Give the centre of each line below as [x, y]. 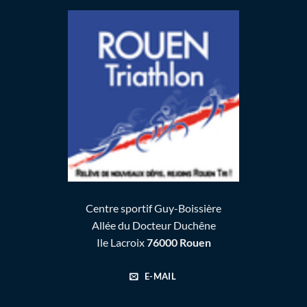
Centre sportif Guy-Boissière [153, 208]
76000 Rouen [179, 243]
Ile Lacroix [121, 243]
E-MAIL [160, 277]
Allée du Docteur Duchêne [153, 225]
